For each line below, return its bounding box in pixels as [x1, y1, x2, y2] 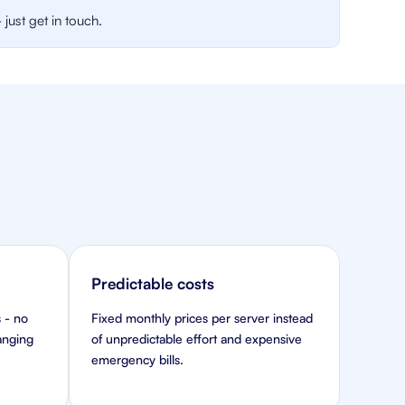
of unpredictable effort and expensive [91, 331, 302, 346]
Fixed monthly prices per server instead [91, 310, 313, 325]
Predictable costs [91, 274, 214, 293]
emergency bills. [91, 352, 184, 367]
